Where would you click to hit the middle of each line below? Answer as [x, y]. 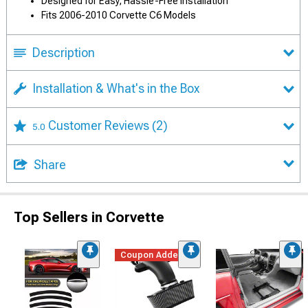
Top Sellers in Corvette [89, 217]
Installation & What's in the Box [116, 89]
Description [64, 53]
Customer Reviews [100, 126]
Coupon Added [152, 255]
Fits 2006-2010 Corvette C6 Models [119, 15]
